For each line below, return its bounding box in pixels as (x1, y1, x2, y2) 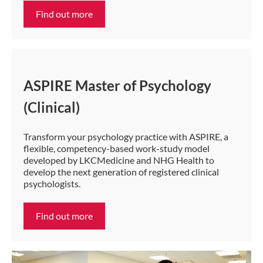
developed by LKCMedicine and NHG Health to (23, 154, 214, 166)
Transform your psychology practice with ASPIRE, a (23, 131, 228, 143)
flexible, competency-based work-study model (23, 143, 210, 154)
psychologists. (23, 178, 80, 190)
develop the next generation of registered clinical (23, 166, 219, 178)
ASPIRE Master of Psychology (23, 77, 211, 95)
